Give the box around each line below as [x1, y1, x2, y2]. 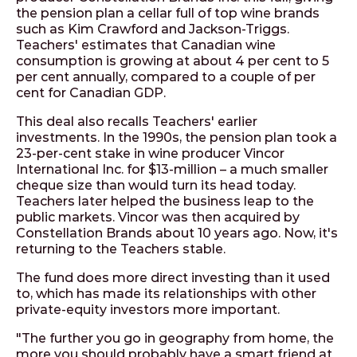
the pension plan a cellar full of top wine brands [16, 6, 320, 21]
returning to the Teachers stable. [16, 241, 226, 257]
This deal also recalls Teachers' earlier [16, 114, 257, 129]
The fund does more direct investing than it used [16, 270, 330, 285]
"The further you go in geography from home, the [16, 331, 334, 346]
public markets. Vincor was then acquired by [16, 210, 300, 225]
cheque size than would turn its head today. [16, 178, 296, 193]
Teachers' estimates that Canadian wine [16, 37, 276, 53]
